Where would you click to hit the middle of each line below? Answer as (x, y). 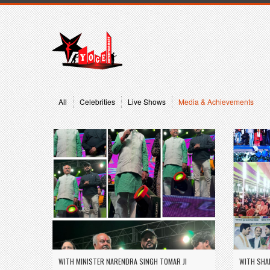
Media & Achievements (216, 102)
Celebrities (97, 102)
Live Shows (147, 102)
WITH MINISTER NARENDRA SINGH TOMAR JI (123, 261)
